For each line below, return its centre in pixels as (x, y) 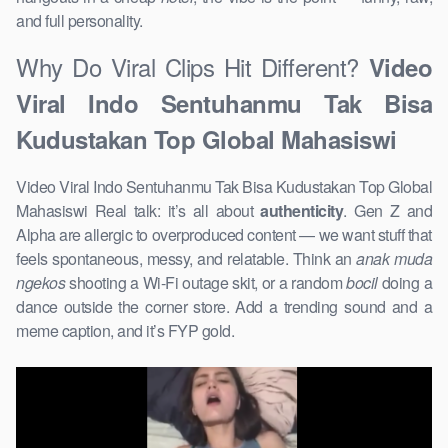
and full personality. (79, 21)
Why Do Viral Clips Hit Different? (192, 67)
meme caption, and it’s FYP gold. (125, 331)
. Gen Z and (388, 211)
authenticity (302, 211)
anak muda (394, 259)
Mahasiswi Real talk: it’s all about (138, 211)
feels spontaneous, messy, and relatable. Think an (186, 259)
